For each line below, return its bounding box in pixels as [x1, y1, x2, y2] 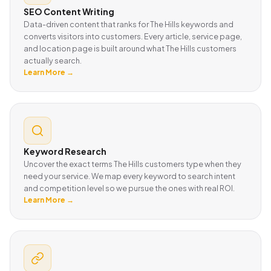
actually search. [24, 55, 82, 65]
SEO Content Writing [24, 5, 114, 17]
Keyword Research [24, 145, 106, 157]
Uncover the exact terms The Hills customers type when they [24, 158, 241, 169]
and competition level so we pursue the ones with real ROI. [24, 183, 235, 193]
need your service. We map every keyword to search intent [24, 171, 235, 181]
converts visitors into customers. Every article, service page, [24, 31, 242, 41]
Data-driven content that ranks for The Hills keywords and [24, 19, 233, 29]
